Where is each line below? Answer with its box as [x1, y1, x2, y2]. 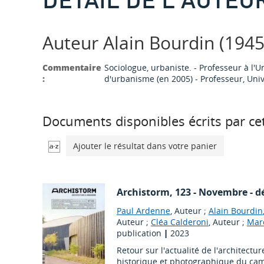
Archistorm [116, 186, 170, 199]
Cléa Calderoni [150, 216, 209, 228]
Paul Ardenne [116, 205, 170, 217]
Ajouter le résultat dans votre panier [73, 140, 217, 152]
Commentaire [42, 62, 101, 74]
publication [116, 227, 164, 239]
